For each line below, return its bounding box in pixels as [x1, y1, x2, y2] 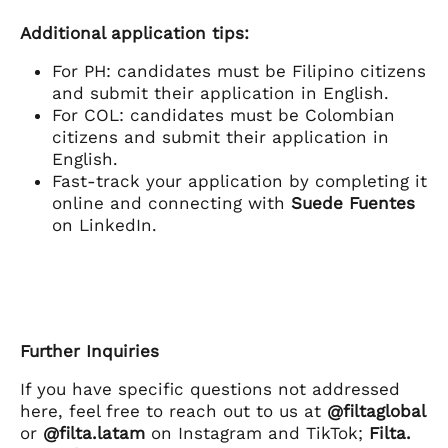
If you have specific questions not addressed [20, 379, 400, 400]
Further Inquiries [20, 341, 159, 362]
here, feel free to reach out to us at [20, 401, 327, 422]
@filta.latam [43, 423, 145, 444]
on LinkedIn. [52, 215, 157, 236]
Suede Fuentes [285, 193, 415, 214]
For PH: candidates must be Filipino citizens [52, 61, 426, 82]
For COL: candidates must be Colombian [52, 105, 395, 126]
